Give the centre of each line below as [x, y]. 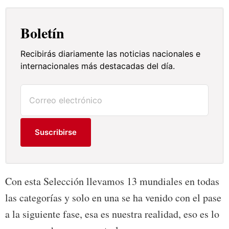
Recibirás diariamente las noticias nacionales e [111, 53]
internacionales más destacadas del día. [98, 66]
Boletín [43, 33]
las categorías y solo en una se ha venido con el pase [113, 197]
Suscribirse [56, 132]
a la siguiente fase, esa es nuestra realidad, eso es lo [112, 214]
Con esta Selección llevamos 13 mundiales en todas [112, 181]
